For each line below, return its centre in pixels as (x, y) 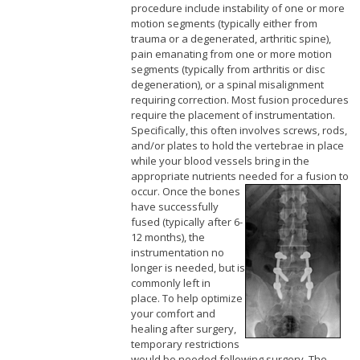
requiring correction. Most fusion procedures (239, 100)
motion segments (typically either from (224, 24)
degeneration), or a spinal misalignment (227, 85)
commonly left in (170, 283)
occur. (145, 192)
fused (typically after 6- (186, 222)
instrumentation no (177, 253)
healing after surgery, (183, 329)
